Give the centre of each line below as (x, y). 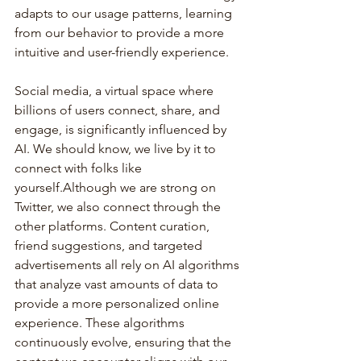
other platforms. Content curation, (114, 226)
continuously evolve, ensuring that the (124, 342)
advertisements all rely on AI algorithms (129, 264)
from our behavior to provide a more (121, 32)
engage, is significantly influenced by (122, 129)
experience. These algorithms (101, 322)
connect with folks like (80, 168)
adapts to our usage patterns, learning (125, 13)
